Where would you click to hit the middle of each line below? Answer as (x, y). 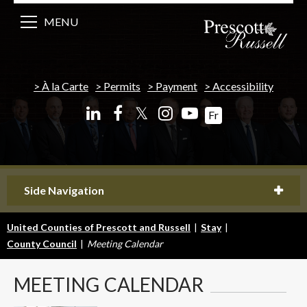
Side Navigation (64, 190)
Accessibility (243, 86)
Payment (176, 86)
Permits (122, 86)
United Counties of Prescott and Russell (99, 227)
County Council (42, 243)
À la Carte (65, 86)
